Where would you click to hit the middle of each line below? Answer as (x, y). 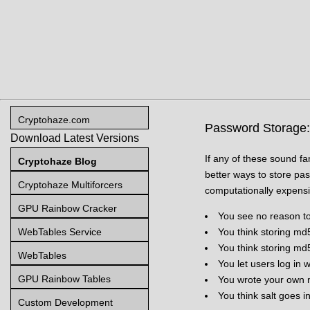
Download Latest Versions (75, 138)
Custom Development (65, 302)
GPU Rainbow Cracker (67, 208)
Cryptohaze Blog (57, 161)
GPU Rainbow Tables (64, 279)
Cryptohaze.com (54, 119)
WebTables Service (60, 231)
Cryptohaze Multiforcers (70, 184)
